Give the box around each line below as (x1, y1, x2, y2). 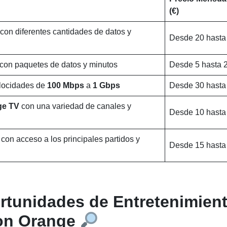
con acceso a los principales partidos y (1, 135, 140, 143)
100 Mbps (47, 81, 86, 90)
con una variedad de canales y (21, 102, 131, 110)
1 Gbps (93, 81, 120, 90)
